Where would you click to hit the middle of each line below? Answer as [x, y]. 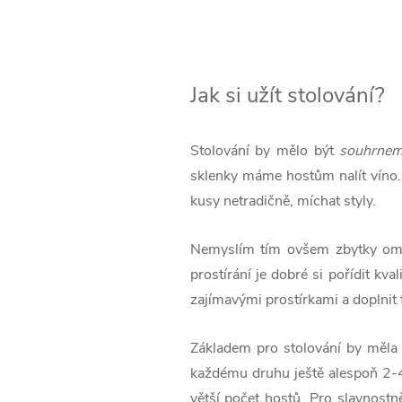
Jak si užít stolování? [287, 96]
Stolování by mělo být [265, 151]
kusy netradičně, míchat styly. [283, 201]
